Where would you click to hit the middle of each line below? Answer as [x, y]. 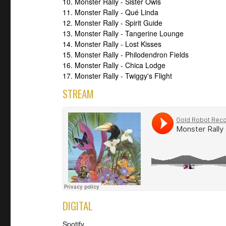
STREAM [78, 94]
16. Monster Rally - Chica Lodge [114, 65]
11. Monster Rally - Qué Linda [110, 12]
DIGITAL [77, 206]
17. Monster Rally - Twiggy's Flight [117, 76]
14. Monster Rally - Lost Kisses [112, 44]
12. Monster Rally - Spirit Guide [112, 23]
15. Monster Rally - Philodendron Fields [126, 55]
